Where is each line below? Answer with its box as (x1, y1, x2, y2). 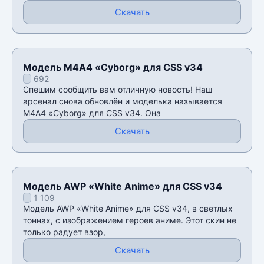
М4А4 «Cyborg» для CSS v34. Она (23, 107, 161, 118)
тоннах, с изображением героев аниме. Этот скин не (23, 214, 236, 225)
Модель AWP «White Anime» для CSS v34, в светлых (23, 203, 233, 213)
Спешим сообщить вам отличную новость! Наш (23, 84, 212, 94)
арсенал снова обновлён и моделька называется (23, 95, 222, 106)
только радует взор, (23, 226, 105, 237)
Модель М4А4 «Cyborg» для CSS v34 (23, 61, 203, 73)
